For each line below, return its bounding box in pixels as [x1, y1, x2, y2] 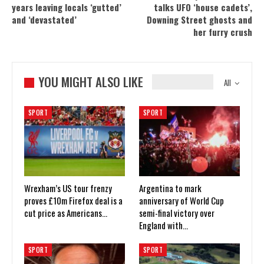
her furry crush [193, 25, 252, 39]
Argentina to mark [139, 181, 202, 195]
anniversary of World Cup [139, 194, 224, 207]
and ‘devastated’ [12, 13, 77, 27]
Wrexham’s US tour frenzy [24, 181, 112, 195]
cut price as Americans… [24, 206, 107, 220]
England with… [139, 219, 188, 232]
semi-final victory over [139, 206, 214, 220]
